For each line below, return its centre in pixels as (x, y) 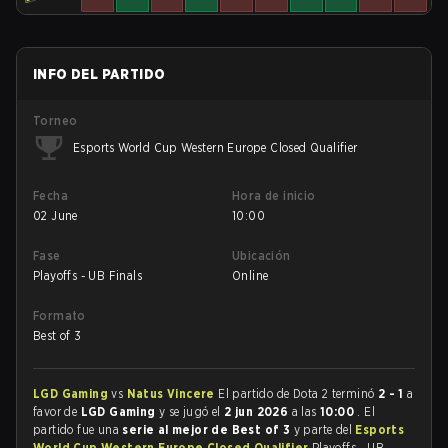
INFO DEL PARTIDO (99, 74)
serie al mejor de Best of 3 (208, 429)
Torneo (55, 120)
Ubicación (261, 255)
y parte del (324, 429)
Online (250, 275)
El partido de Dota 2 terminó (298, 393)
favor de (57, 411)
